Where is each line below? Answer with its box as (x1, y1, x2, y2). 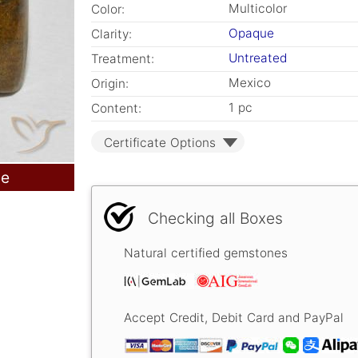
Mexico (229, 75, 271, 90)
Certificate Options (104, 135, 216, 150)
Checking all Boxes (148, 209, 283, 228)
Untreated (229, 50, 287, 66)
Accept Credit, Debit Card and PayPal (124, 310, 344, 326)
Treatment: (91, 51, 154, 66)
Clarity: (91, 26, 132, 42)
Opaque (229, 26, 274, 41)
